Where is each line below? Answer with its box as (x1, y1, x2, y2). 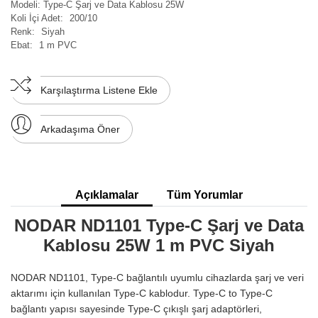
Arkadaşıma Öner (40, 123, 120, 135)
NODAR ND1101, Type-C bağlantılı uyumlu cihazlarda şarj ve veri (11, 271, 304, 283)
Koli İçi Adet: (11, 12, 63, 23)
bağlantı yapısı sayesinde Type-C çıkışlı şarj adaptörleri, (11, 302, 262, 314)
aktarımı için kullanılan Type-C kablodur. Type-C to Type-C (11, 287, 273, 299)
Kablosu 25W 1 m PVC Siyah (43, 235, 275, 255)
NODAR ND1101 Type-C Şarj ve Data (14, 215, 304, 235)
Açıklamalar (75, 188, 138, 201)
